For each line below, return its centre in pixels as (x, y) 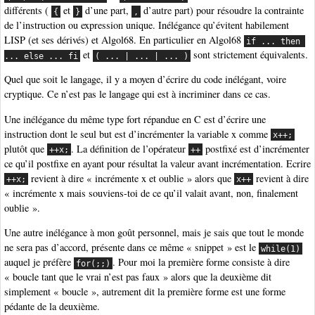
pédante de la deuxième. (52, 307)
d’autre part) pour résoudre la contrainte (223, 11)
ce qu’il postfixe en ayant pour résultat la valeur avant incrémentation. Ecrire (157, 163)
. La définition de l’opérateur (130, 148)
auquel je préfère (39, 262)
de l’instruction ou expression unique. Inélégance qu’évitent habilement (147, 25)
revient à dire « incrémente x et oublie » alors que (131, 178)
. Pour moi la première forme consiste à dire (201, 262)
